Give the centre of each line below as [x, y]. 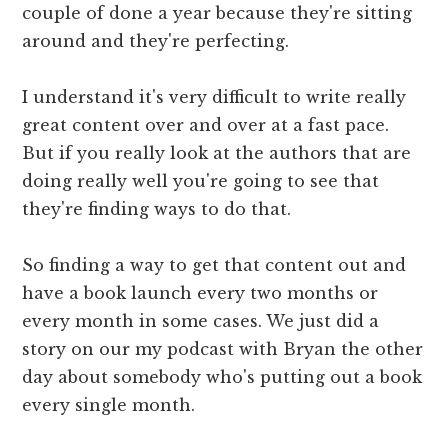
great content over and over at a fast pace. [206, 125]
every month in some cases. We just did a [201, 321]
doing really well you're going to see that [201, 181]
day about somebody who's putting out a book [222, 377]
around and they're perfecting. [156, 41]
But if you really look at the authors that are [217, 153]
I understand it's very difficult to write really [214, 97]
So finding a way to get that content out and [214, 265]
